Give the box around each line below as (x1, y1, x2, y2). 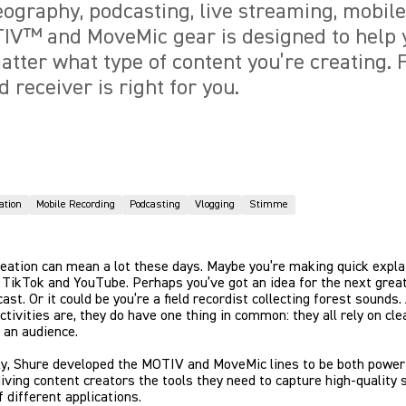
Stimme (249, 198, 288, 211)
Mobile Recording (36, 198, 115, 211)
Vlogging (195, 198, 235, 211)
